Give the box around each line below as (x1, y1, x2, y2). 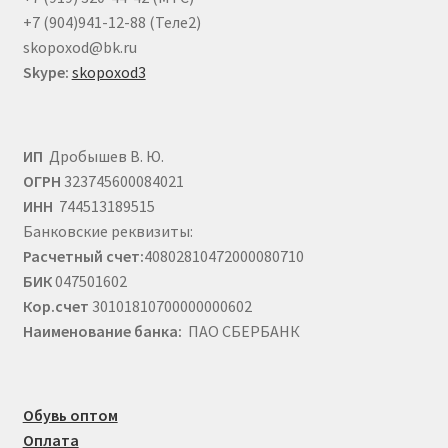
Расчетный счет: (22, 245, 144, 266)
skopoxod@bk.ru (22, 36, 137, 57)
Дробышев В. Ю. (45, 145, 164, 166)
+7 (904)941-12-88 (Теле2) (22, 11, 201, 32)
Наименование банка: (22, 320, 182, 341)
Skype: (22, 61, 69, 82)
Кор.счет (22, 295, 89, 316)
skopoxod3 (71, 61, 146, 82)
